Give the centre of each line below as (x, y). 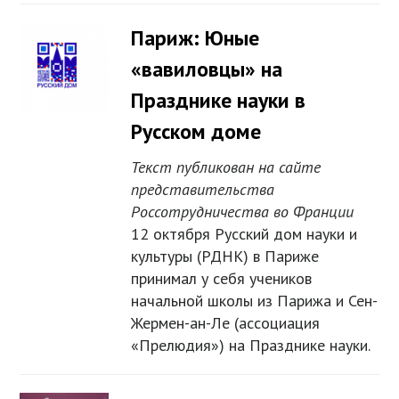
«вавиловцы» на (207, 69)
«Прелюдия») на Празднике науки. (251, 346)
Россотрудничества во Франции (243, 212)
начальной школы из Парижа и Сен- (255, 301)
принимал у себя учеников (222, 279)
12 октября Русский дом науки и (244, 234)
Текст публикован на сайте (226, 167)
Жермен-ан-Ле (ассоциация (226, 323)
